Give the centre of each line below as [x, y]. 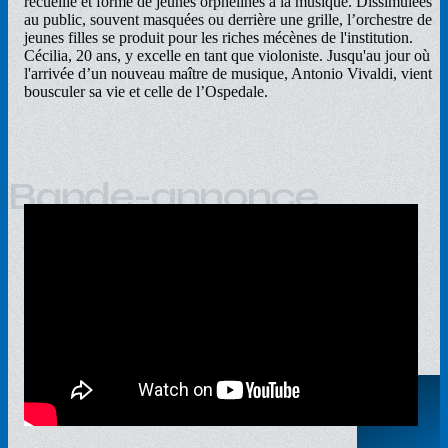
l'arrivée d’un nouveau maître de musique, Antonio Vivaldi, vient [228, 73]
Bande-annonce [163, 195]
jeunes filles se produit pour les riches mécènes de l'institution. [218, 37]
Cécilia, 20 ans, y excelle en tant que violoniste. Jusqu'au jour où [227, 55]
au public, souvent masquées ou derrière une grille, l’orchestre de [228, 19]
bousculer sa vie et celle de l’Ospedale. [146, 91]
